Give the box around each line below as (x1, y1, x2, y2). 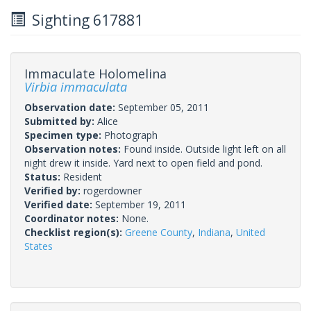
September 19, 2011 (95, 197, 186, 211)
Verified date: (24, 197, 95, 211)
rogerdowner (83, 183, 142, 197)
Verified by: (24, 183, 83, 197)
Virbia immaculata (24, 78, 127, 95)
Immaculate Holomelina (24, 65, 167, 82)
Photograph (104, 128, 158, 142)
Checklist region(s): (24, 225, 125, 239)
